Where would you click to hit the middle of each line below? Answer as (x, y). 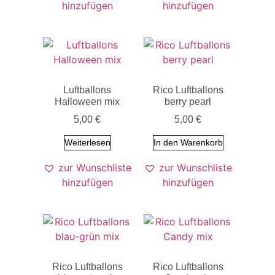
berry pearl (188, 101)
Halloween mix (87, 101)
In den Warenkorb (188, 142)
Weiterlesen (87, 142)
